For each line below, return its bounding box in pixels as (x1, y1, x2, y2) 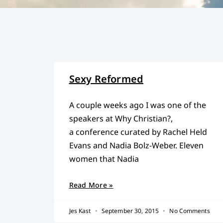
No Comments (168, 206, 210, 215)
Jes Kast (69, 206, 93, 215)
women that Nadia (69, 153, 139, 164)
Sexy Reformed (69, 72, 144, 86)
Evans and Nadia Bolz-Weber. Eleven (69, 139, 204, 151)
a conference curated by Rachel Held (69, 126, 207, 137)
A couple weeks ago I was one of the (69, 99, 206, 111)
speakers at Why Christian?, (69, 112, 173, 124)
